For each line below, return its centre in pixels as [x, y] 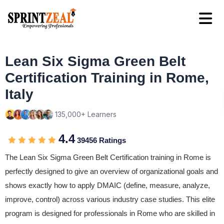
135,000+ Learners [86, 114]
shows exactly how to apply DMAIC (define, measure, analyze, [107, 185]
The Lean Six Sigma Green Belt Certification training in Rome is [108, 157]
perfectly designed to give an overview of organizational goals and [111, 171]
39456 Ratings [100, 140]
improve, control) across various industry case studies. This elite [110, 199]
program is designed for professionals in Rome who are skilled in [110, 213]
